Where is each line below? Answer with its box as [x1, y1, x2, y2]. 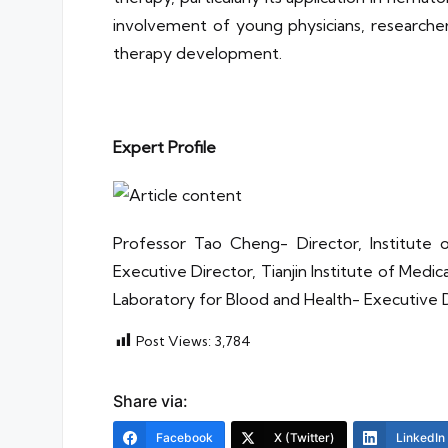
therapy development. [113, 42, 282, 63]
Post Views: [136, 331, 211, 350]
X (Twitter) [274, 429, 335, 445]
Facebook [156, 429, 213, 445]
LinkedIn [396, 429, 445, 445]
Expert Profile [113, 136, 216, 157]
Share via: [113, 390, 188, 411]
